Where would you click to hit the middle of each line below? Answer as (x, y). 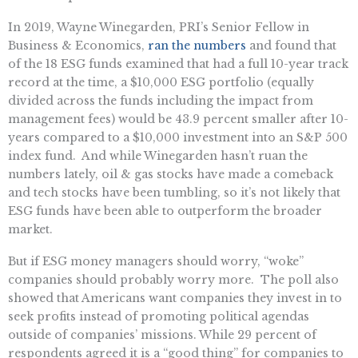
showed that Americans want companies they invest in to (175, 298)
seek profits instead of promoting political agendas (159, 316)
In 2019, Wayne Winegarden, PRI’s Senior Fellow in (159, 27)
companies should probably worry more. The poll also (173, 279)
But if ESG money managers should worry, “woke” (156, 261)
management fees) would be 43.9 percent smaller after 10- (178, 119)
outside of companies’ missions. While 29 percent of (162, 334)
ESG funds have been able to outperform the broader (165, 211)
